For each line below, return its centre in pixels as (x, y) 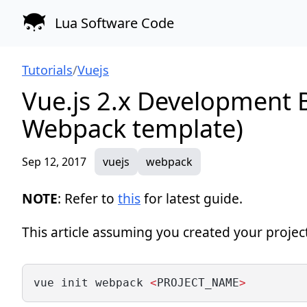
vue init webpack (92, 282)
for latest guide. (192, 198)
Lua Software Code (114, 23)
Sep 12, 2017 (54, 162)
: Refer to (88, 198)
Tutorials (47, 70)
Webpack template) (133, 128)
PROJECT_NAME (198, 282)
